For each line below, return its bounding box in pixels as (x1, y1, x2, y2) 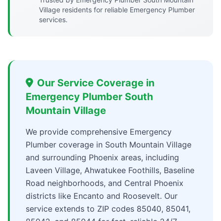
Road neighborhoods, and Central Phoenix (26, 178, 184, 188)
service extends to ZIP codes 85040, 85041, (26, 204, 190, 214)
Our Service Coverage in (37, 77, 154, 89)
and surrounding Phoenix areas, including (26, 152, 179, 162)
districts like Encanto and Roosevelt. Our (26, 191, 178, 201)
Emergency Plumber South (26, 91, 153, 103)
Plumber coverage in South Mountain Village (26, 140, 191, 149)
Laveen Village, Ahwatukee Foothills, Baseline (26, 165, 194, 175)
